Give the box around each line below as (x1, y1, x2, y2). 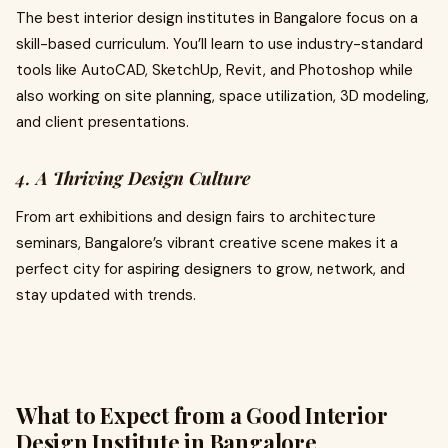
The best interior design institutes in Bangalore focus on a (16, 8, 418, 28)
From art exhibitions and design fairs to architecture (16, 207, 376, 227)
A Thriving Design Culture (36, 166, 250, 190)
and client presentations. (16, 112, 189, 132)
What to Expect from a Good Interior (16, 400, 388, 430)
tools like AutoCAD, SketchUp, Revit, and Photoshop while (16, 60, 413, 80)
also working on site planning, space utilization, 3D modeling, (16, 86, 429, 106)
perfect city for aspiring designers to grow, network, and (16, 259, 405, 279)
